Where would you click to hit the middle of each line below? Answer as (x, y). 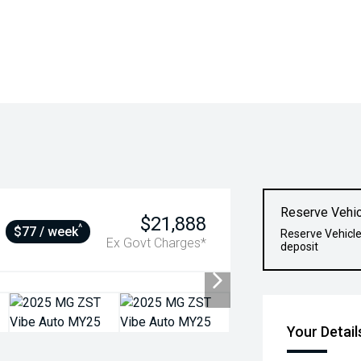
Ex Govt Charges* (157, 243)
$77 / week (46, 232)
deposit (300, 247)
